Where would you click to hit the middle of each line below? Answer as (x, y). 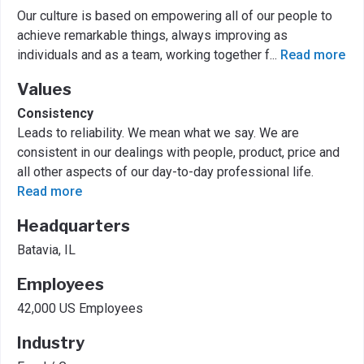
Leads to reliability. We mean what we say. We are (158, 133)
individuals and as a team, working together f (143, 55)
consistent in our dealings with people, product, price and (178, 152)
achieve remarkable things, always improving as (152, 35)
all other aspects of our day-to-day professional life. (165, 172)
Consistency (55, 113)
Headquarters (74, 226)
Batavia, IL (46, 250)
